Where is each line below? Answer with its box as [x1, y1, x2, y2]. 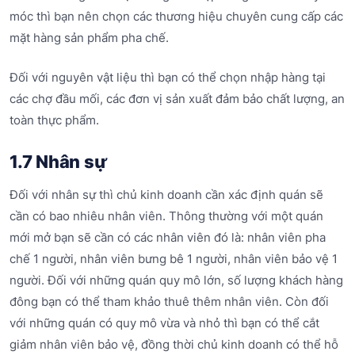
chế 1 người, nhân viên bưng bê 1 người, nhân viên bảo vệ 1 [10, 251, 338, 267]
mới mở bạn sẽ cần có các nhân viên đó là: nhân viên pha [10, 230, 326, 246]
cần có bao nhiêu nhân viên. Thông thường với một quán [10, 208, 323, 224]
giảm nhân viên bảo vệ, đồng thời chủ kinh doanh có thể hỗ [10, 337, 338, 353]
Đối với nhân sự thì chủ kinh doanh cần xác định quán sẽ [10, 187, 323, 203]
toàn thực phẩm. [10, 112, 99, 128]
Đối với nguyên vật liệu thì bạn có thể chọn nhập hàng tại [10, 69, 326, 85]
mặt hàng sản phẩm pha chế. [10, 30, 169, 46]
